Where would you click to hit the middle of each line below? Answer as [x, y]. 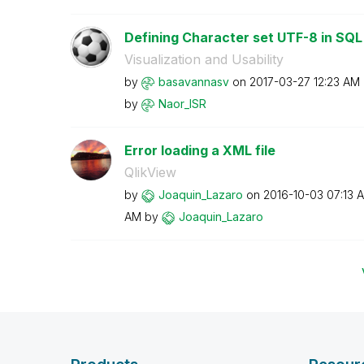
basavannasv [193, 82]
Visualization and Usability [204, 59]
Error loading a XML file [199, 150]
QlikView [150, 172]
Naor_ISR [182, 104]
